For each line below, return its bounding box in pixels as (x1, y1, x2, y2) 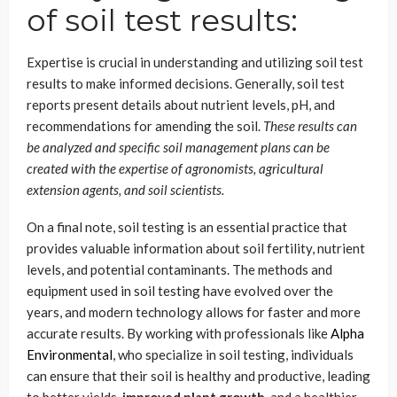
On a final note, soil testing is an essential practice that (27, 218, 347, 235)
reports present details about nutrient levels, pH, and (27, 96, 335, 113)
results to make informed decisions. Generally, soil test (27, 74, 345, 91)
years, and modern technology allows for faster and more (27, 303, 361, 320)
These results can (263, 117, 357, 134)
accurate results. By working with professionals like (27, 324, 331, 341)
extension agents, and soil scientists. (27, 181, 224, 198)
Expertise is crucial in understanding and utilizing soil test (27, 53, 363, 70)
